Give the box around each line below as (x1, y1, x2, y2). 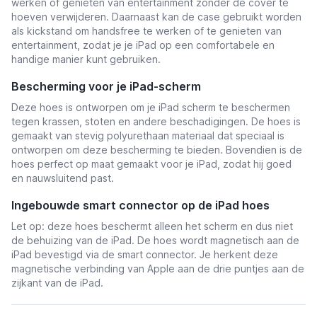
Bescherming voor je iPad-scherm (11, 79, 201, 93)
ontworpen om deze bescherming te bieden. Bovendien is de (11, 144, 302, 156)
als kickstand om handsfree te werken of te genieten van (11, 25, 282, 37)
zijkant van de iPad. (11, 277, 103, 289)
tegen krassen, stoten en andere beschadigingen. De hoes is (11, 115, 301, 127)
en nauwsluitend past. (11, 172, 114, 184)
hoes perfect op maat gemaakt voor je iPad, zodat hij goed (11, 158, 292, 170)
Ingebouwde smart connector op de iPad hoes (11, 198, 270, 212)
